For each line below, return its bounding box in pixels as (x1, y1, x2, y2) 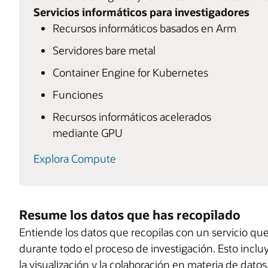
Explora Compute (33, 151, 116, 166)
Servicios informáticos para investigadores (33, 5, 249, 20)
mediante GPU (53, 126, 123, 141)
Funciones (53, 87, 103, 102)
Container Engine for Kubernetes (53, 65, 208, 80)
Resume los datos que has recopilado (19, 206, 240, 223)
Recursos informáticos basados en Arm (53, 21, 236, 36)
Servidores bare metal (53, 43, 156, 58)
